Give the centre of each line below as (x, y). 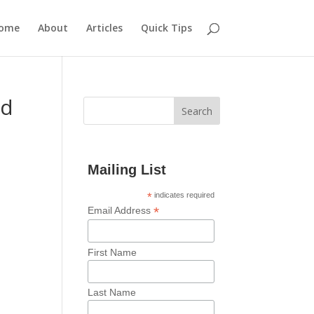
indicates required (184, 195)
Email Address (120, 210)
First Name (112, 252)
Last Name (111, 293)
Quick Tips (166, 28)
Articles (104, 28)
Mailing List (127, 170)
